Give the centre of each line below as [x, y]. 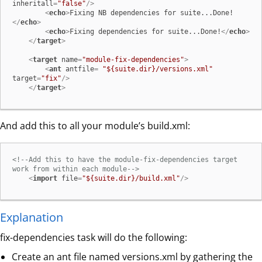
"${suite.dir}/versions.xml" [158, 69]
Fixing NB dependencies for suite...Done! [151, 13]
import [45, 179]
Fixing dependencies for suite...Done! [145, 32]
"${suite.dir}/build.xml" [131, 179]
